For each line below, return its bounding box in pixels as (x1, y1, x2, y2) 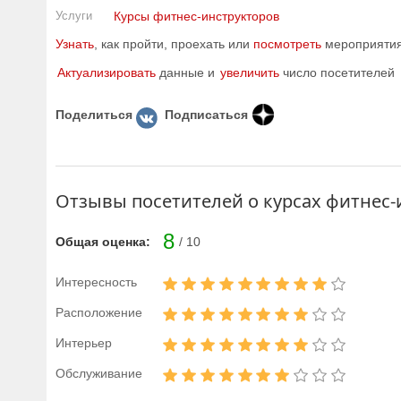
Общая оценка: (55, 235, 150, 249)
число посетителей (279, 65, 395, 80)
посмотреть (253, 37, 321, 51)
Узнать (55, 37, 94, 51)
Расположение (55, 305, 142, 320)
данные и (156, 65, 218, 80)
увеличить (220, 65, 279, 80)
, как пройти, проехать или (94, 37, 253, 51)
